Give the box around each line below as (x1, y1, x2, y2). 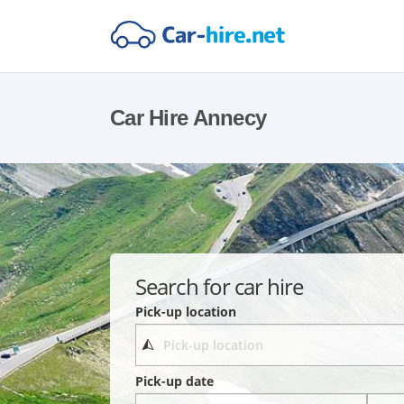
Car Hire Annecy (110, 106, 267, 130)
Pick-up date (135, 372, 215, 390)
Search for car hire (135, 271, 304, 301)
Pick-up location (135, 302, 237, 320)
